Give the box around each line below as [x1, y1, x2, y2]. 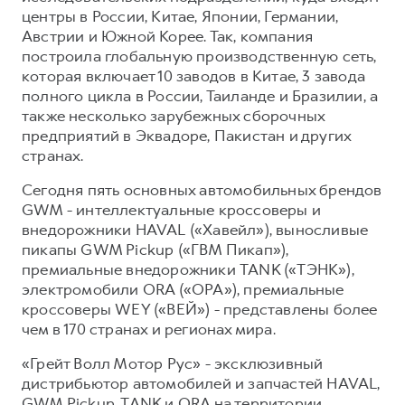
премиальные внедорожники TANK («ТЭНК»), [22, 259, 354, 279]
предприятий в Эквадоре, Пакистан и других [22, 125, 352, 146]
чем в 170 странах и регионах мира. [22, 318, 276, 339]
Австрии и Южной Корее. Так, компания [22, 25, 314, 46]
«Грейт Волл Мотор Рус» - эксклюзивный [22, 353, 324, 373]
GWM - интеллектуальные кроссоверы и [22, 199, 321, 220]
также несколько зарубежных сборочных [22, 105, 325, 126]
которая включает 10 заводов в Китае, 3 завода [22, 65, 366, 86]
